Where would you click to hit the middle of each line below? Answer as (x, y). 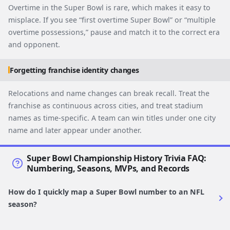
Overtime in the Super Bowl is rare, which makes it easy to (109, 7)
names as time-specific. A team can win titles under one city (112, 118)
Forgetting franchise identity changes (74, 70)
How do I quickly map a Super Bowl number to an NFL (106, 191)
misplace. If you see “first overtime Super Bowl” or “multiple (112, 20)
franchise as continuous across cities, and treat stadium (106, 105)
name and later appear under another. (75, 130)
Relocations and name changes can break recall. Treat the (109, 93)
